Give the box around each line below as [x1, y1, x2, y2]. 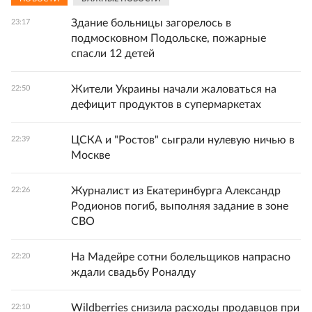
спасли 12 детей [71, 48, 155, 59]
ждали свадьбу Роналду [71, 267, 196, 278]
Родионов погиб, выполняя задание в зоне [71, 201, 288, 212]
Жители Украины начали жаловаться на [71, 84, 276, 95]
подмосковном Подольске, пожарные [71, 33, 266, 44]
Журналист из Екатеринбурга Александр [71, 185, 281, 196]
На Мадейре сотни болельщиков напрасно [71, 251, 290, 263]
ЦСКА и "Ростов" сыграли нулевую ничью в [71, 134, 295, 146]
